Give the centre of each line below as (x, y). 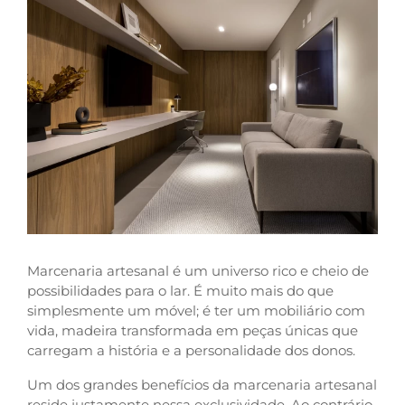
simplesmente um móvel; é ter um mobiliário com (196, 310)
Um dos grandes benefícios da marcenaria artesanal (202, 384)
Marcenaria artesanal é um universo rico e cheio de (198, 270)
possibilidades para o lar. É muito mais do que (180, 290)
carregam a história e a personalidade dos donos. (191, 350)
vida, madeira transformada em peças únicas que (193, 330)
